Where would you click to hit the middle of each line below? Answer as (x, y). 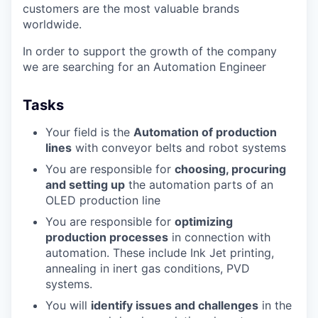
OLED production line (103, 200)
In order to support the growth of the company (150, 51)
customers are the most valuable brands (131, 9)
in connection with (219, 237)
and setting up (85, 185)
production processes (107, 237)
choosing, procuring (230, 169)
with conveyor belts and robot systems (179, 148)
